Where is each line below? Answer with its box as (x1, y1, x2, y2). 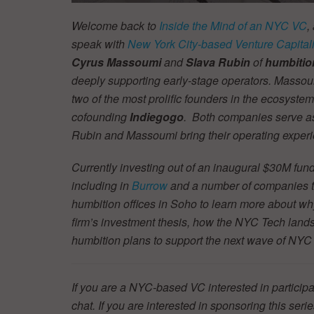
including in (71, 177, 132, 193)
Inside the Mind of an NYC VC (159, 17, 307, 34)
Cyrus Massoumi (71, 53, 161, 70)
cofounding (71, 108, 130, 125)
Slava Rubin (186, 53, 250, 70)
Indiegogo (130, 108, 184, 125)
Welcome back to (71, 17, 159, 34)
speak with (71, 35, 125, 52)
